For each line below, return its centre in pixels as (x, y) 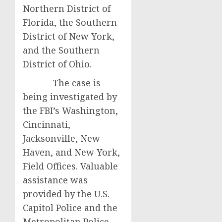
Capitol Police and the (70, 208)
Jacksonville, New (61, 138)
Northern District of (67, 8)
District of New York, (69, 36)
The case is (62, 83)
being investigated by (70, 97)
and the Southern (61, 50)
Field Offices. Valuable (70, 166)
